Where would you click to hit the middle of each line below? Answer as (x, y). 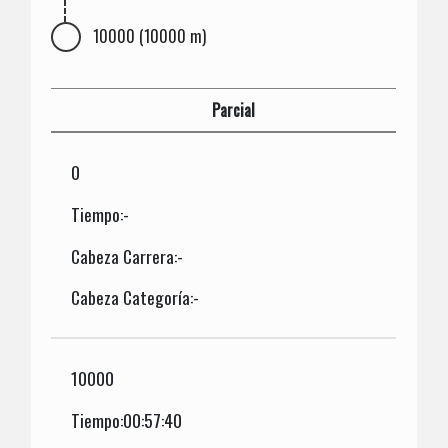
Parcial (234, 109)
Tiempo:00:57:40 (127, 419)
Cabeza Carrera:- (127, 255)
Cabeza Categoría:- (135, 297)
